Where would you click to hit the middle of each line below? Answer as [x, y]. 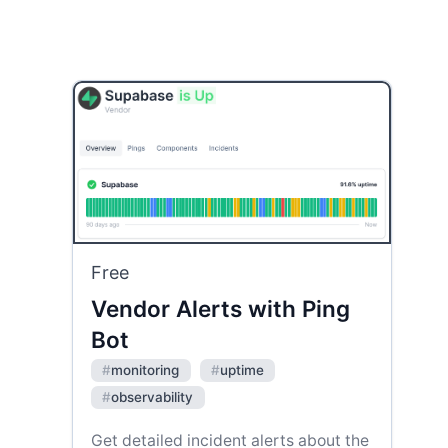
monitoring [145, 370]
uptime [241, 370]
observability [152, 397]
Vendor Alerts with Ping [220, 309]
